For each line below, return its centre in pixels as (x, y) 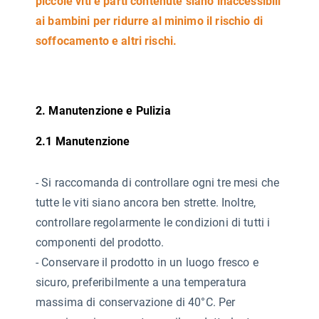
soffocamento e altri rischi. (106, 41)
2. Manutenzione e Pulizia (103, 111)
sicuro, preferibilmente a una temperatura (141, 282)
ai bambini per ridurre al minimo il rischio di (149, 21)
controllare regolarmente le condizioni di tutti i (153, 223)
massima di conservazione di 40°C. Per (136, 302)
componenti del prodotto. (100, 242)
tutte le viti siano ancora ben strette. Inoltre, (146, 203)
